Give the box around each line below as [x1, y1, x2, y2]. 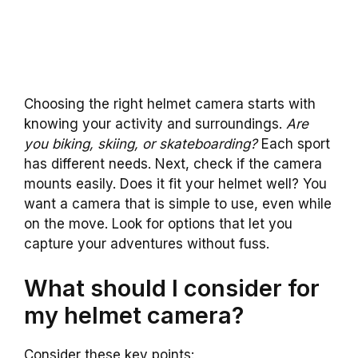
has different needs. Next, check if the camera [24, 156, 322, 173]
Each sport [257, 136, 330, 153]
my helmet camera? [24, 300, 244, 329]
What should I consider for [24, 273, 320, 302]
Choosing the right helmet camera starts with [24, 96, 316, 113]
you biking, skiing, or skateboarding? [24, 136, 257, 153]
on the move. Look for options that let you [24, 216, 292, 233]
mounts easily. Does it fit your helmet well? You [24, 176, 327, 193]
